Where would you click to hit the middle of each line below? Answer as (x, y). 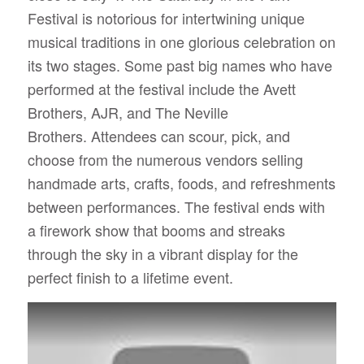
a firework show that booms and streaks (156, 230)
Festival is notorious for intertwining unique (166, 18)
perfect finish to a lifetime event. (132, 277)
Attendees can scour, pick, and (190, 136)
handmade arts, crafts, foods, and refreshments (181, 183)
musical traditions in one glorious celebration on (181, 42)
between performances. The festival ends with (176, 207)
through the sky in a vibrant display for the (162, 254)
